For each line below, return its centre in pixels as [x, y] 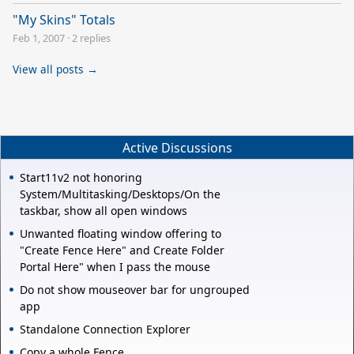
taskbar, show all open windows [104, 211]
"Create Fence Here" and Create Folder [122, 250]
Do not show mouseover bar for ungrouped [135, 290]
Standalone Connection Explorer [105, 330]
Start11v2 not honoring [81, 178]
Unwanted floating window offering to [121, 234]
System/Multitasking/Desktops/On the [120, 194]
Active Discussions [177, 147]
